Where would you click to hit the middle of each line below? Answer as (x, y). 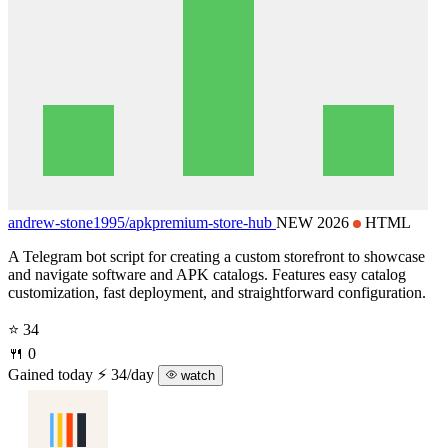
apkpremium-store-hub (200, 222)
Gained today (50, 374)
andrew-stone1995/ (68, 222)
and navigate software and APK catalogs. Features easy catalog (207, 274)
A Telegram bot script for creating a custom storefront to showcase (216, 256)
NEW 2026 (314, 222)
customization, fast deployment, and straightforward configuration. (217, 292)
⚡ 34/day (127, 374)
